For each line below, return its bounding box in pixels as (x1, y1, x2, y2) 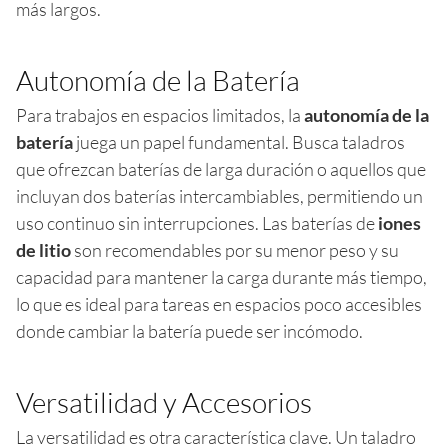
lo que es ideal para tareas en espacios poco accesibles (16, 292, 422, 315)
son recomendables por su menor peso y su (71, 238, 399, 261)
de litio (16, 238, 71, 261)
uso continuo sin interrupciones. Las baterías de (16, 211, 378, 234)
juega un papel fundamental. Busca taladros (73, 130, 405, 153)
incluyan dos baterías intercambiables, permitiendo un (16, 184, 423, 207)
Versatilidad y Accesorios (16, 384, 312, 419)
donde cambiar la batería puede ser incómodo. (16, 319, 363, 342)
